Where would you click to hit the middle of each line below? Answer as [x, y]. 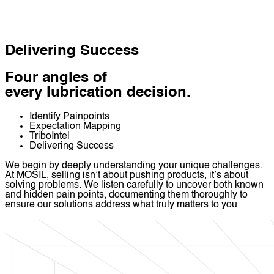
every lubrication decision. [98, 93]
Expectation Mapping [75, 127]
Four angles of [56, 78]
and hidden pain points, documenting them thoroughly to [126, 195]
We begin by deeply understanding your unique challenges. [134, 166]
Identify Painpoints [69, 117]
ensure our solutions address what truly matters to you [121, 205]
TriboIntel [50, 137]
